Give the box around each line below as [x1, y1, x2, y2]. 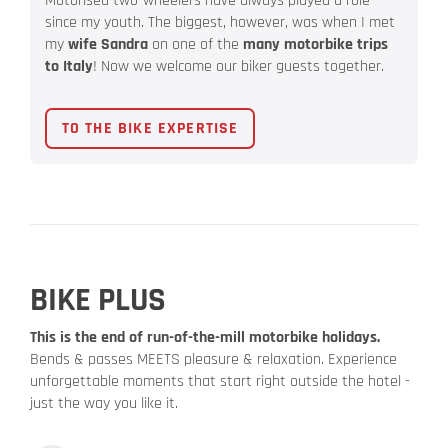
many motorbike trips [243, 34, 388, 56]
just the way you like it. [30, 393, 178, 415]
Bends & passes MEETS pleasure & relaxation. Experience [30, 349, 397, 371]
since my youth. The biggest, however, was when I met [45, 12, 395, 34]
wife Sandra [68, 34, 148, 56]
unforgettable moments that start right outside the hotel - [30, 371, 410, 393]
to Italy [45, 56, 93, 78]
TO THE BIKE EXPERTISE [61, 117, 239, 139]
